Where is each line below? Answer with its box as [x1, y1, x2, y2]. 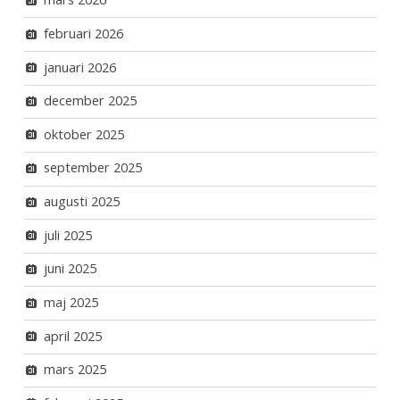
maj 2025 [43, 293, 98, 311]
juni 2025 [43, 260, 96, 278]
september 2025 [43, 159, 142, 177]
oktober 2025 [43, 125, 124, 143]
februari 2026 [43, 24, 123, 42]
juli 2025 [43, 226, 92, 244]
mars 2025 [43, 361, 106, 379]
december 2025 [43, 92, 137, 110]
